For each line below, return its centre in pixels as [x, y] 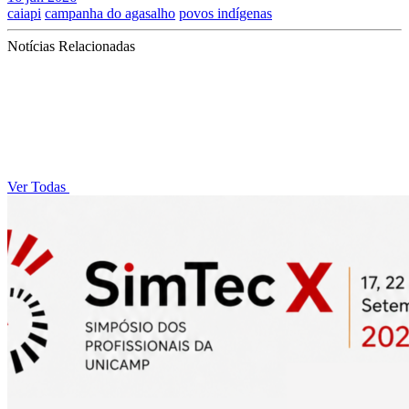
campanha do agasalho [110, 13]
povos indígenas [225, 13]
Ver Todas [38, 187]
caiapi [24, 13]
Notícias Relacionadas [71, 46]
